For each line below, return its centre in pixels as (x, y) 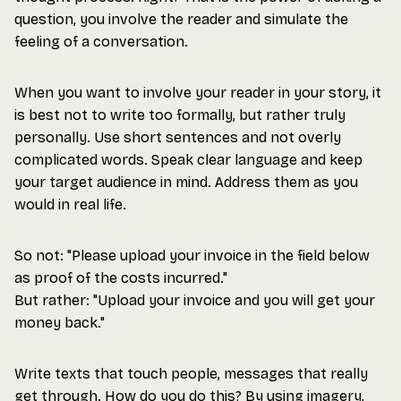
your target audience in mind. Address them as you (186, 182)
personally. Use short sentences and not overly (178, 137)
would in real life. (70, 205)
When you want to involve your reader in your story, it (198, 93)
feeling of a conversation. (101, 42)
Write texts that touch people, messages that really (191, 374)
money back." (60, 323)
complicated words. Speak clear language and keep (188, 160)
